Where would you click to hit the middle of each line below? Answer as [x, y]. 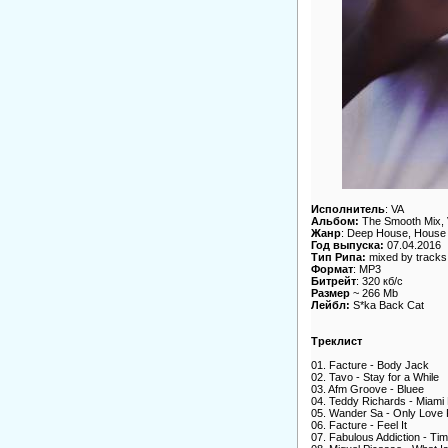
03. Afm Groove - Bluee [367, 389]
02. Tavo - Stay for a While [374, 377]
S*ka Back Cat [386, 305]
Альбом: [334, 221]
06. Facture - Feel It [358, 425]
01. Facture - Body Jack [369, 365]
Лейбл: [330, 305]
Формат [331, 269]
